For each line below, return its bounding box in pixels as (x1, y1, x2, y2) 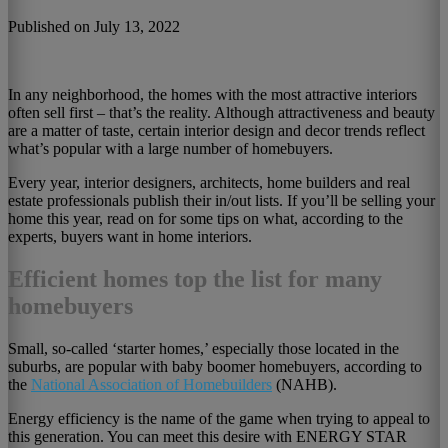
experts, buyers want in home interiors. (8, 228, 252, 246)
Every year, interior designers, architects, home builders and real (8, 174, 410, 192)
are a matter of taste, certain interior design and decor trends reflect (8, 122, 425, 140)
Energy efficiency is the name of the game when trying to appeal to (8, 409, 430, 427)
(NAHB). (272, 375, 337, 393)
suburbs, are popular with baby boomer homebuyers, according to (8, 357, 422, 375)
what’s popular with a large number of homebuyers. (8, 140, 333, 158)
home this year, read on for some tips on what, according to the (8, 210, 403, 228)
